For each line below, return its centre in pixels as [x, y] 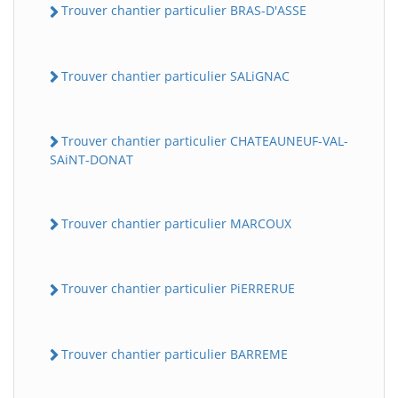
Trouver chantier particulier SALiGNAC [175, 76]
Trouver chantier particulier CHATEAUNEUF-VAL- [205, 140]
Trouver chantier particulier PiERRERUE [178, 289]
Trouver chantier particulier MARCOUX [176, 224]
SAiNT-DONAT [92, 160]
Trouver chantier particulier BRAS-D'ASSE [184, 11]
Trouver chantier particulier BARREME [175, 354]
